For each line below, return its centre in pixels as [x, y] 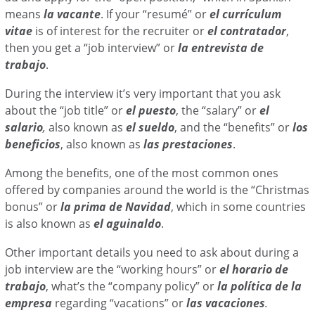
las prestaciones [188, 144]
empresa [29, 303]
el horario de [254, 269]
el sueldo [149, 127]
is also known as [50, 223]
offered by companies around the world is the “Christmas [157, 189]
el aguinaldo [128, 223]
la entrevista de [221, 47]
